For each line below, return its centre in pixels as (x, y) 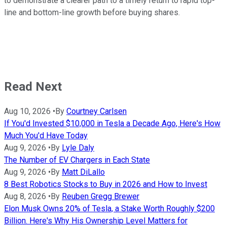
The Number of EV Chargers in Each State (77, 160)
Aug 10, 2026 (27, 111)
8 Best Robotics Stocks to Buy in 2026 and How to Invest (106, 184)
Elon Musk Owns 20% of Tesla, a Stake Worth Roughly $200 (109, 209)
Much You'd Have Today (46, 136)
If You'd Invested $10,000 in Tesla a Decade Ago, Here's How (112, 124)
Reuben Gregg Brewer (101, 197)
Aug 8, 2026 (25, 197)
